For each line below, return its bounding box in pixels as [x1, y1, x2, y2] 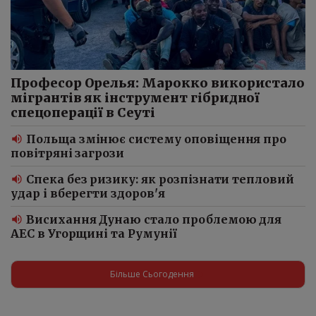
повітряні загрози [11, 145, 125, 160]
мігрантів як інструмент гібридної [11, 89, 260, 106]
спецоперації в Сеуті [11, 104, 155, 121]
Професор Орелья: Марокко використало [11, 74, 305, 91]
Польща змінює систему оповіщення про [26, 131, 287, 146]
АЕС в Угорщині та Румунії [11, 226, 177, 241]
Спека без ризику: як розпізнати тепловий [26, 171, 294, 186]
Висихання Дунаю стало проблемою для [26, 212, 282, 226]
